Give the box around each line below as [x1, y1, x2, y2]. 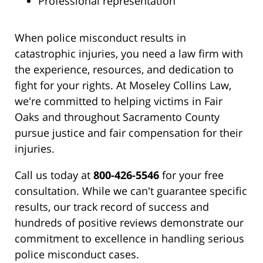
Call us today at [15, 168, 93, 183]
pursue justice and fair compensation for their [15, 126, 242, 140]
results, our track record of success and [15, 200, 209, 214]
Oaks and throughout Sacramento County [15, 110, 220, 124]
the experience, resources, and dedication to [15, 62, 234, 77]
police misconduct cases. [15, 247, 139, 262]
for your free [159, 168, 224, 183]
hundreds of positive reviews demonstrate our [15, 215, 244, 230]
